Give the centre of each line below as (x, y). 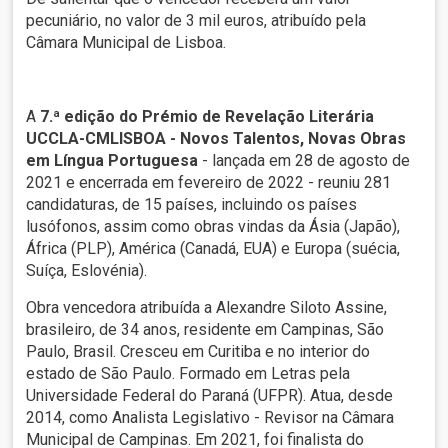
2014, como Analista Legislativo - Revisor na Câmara (210, 418)
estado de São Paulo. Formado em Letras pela (188, 374)
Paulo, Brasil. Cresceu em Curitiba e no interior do (198, 352)
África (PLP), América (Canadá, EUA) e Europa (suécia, (213, 249)
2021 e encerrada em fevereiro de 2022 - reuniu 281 (209, 183)
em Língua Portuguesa (112, 161)
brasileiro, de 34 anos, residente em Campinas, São (205, 330)
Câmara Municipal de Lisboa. (126, 43)
